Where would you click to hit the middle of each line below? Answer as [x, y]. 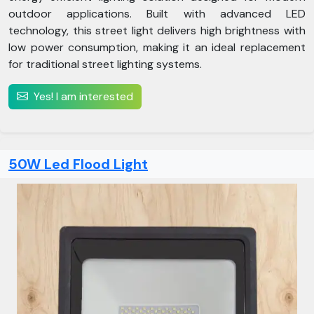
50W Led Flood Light [78, 164]
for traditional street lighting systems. [105, 64]
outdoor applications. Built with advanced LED [157, 14]
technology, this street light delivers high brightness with [157, 30]
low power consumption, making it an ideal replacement [157, 47]
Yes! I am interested [83, 96]
